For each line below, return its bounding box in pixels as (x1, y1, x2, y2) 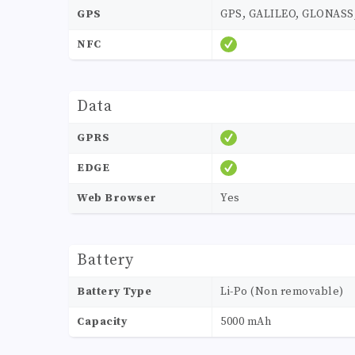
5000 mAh (220, 315, 271, 330)
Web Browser (77, 191, 157, 206)
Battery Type (77, 284, 151, 300)
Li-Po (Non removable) (220, 284, 344, 300)
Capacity (77, 315, 127, 330)
